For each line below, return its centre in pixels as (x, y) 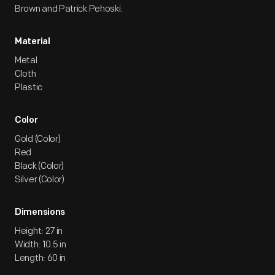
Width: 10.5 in (41, 245)
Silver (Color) (40, 180)
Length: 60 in (41, 258)
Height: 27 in (39, 231)
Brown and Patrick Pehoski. (69, 9)
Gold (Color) (38, 139)
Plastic (29, 87)
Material (33, 42)
